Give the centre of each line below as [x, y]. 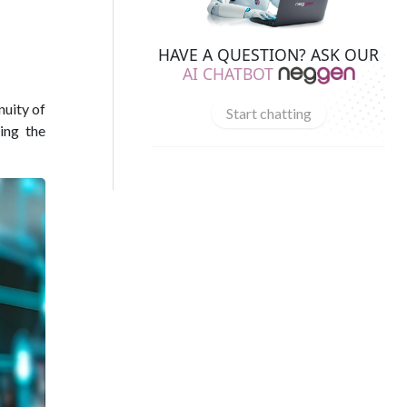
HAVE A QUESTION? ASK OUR [268, 54]
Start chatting [268, 113]
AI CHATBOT [228, 73]
